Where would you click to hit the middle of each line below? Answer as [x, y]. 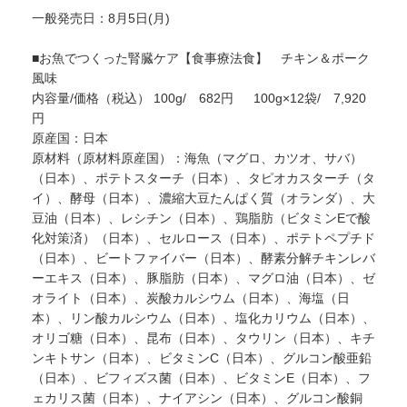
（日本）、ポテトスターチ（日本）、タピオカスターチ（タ [203, 179]
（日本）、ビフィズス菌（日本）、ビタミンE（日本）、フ [201, 378]
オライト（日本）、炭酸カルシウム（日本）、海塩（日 [191, 298]
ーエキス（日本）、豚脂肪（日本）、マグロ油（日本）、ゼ [203, 278]
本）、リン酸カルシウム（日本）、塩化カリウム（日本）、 [203, 318]
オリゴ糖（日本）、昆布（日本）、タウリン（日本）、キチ [203, 338]
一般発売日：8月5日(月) [101, 19]
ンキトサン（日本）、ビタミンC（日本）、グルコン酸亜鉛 [202, 358]
